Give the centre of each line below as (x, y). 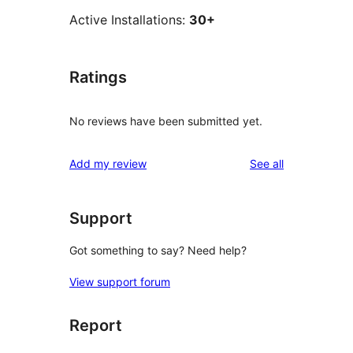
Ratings (98, 78)
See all (267, 163)
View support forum (120, 282)
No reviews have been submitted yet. (166, 121)
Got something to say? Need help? (158, 251)
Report (96, 326)
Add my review (108, 163)
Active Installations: (129, 20)
